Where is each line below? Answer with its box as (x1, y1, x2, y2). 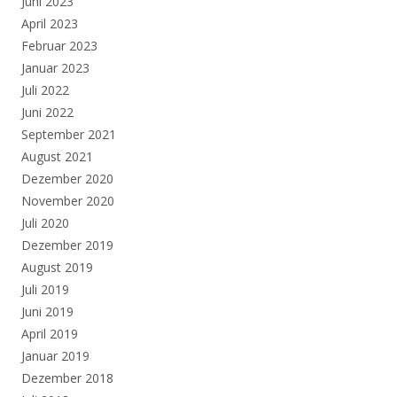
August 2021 (21, 148, 93, 166)
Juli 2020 (21, 214, 69, 232)
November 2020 (21, 192, 114, 210)
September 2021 (21, 126, 116, 144)
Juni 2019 (21, 303, 74, 321)
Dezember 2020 (21, 170, 113, 188)
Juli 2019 (21, 281, 69, 299)
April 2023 (21, 15, 78, 33)
